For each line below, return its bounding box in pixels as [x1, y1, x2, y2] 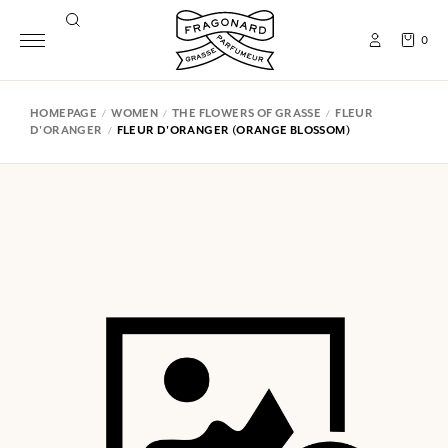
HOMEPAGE [30, 106, 98, 120]
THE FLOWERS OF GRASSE [172, 106, 322, 120]
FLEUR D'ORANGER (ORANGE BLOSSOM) [116, 123, 350, 137]
